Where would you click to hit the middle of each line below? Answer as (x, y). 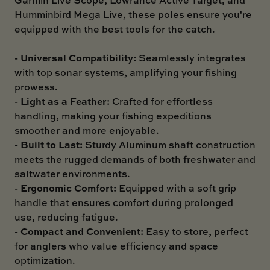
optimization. (45, 260)
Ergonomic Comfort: (68, 187)
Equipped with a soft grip (176, 188)
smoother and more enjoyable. (87, 130)
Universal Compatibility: (78, 57)
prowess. (36, 86)
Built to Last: (52, 144)
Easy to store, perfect (196, 231)
